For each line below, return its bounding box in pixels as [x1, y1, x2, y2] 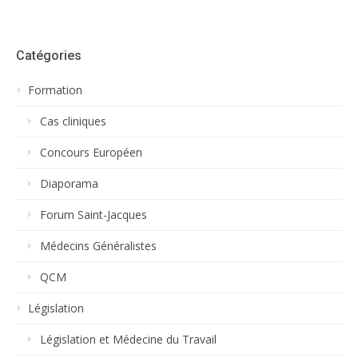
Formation [28, 82, 82, 98]
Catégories [16, 48, 82, 64]
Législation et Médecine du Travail [40, 332, 217, 348]
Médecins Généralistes [40, 238, 157, 254]
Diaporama [40, 176, 98, 192]
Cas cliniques [40, 113, 106, 129]
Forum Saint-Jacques [40, 207, 147, 223]
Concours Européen [40, 145, 142, 161]
